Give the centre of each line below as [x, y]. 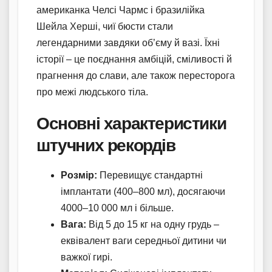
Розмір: [79, 175]
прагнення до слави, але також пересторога [136, 76]
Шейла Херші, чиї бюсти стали [105, 27]
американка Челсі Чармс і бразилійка [121, 10]
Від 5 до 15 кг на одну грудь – [153, 224]
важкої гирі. [87, 257]
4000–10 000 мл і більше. [117, 208]
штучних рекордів [106, 145]
